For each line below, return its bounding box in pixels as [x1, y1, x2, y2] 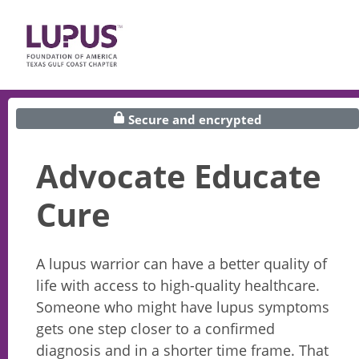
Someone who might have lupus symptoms [36, 296, 329, 317]
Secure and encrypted [125, 111, 263, 127]
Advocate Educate [36, 153, 321, 198]
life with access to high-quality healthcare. [36, 275, 320, 295]
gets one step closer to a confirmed [36, 318, 275, 338]
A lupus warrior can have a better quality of [36, 253, 327, 273]
